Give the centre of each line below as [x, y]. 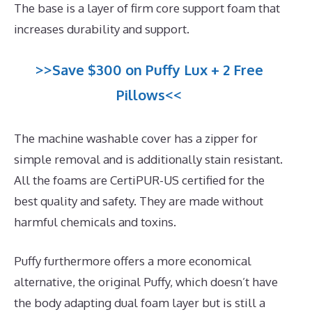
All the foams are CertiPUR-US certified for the [139, 180]
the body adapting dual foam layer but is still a [140, 302]
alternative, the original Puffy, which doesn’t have [146, 281]
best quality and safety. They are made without [139, 201]
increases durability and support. [102, 29]
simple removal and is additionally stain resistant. [148, 159]
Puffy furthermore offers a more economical [133, 260]
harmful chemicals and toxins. [95, 222]
